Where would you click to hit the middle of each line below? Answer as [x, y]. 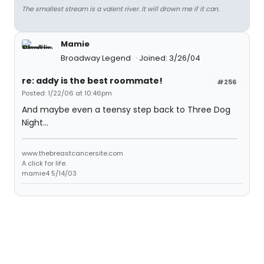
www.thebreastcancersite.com [72, 153]
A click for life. [44, 163]
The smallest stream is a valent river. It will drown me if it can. [121, 9]
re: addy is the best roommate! [92, 81]
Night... [35, 123]
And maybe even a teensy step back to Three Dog [126, 110]
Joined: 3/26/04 [170, 58]
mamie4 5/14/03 [49, 173]
